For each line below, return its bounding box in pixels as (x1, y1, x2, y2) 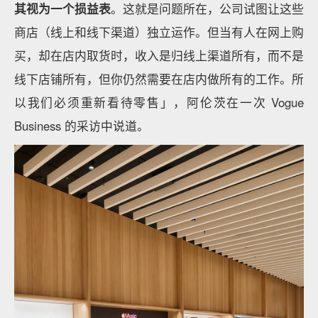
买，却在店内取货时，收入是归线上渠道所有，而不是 (14, 46, 304, 64)
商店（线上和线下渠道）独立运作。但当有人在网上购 (14, 23, 304, 40)
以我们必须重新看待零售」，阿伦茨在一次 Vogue (14, 93, 304, 111)
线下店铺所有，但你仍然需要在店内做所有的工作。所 (14, 70, 304, 87)
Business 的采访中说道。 (14, 116, 149, 134)
